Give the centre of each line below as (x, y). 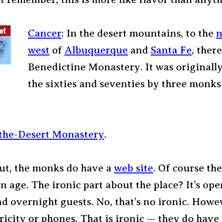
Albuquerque (96, 50)
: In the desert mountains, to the (139, 33)
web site (134, 168)
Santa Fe (171, 50)
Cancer (45, 33)
